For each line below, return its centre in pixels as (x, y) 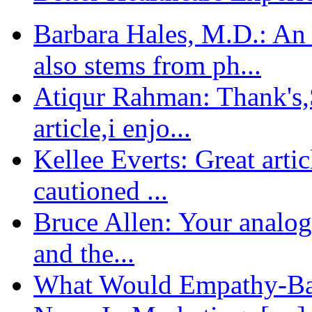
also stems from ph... (147, 65)
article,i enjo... (112, 127)
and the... (84, 253)
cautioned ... (101, 190)
